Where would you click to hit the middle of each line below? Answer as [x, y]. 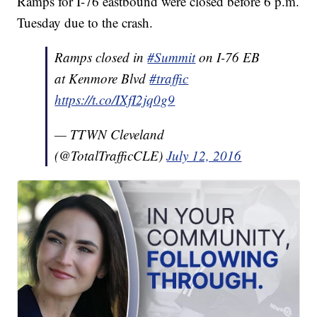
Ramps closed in [101, 57]
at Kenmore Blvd [102, 79]
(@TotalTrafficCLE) [111, 156]
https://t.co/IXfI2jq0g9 [115, 100]
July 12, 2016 [204, 156]
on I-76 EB [228, 57]
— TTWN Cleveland [110, 134]
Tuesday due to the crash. [87, 23]
